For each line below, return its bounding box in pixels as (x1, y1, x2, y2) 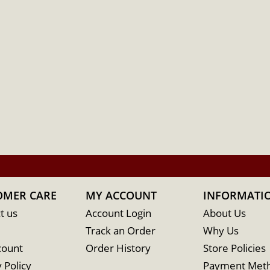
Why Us (202, 223, 239, 237)
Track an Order (85, 223, 155, 237)
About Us (202, 206, 246, 220)
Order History (85, 240, 151, 255)
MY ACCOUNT (85, 187, 157, 202)
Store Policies (202, 240, 266, 255)
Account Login (85, 206, 151, 220)
